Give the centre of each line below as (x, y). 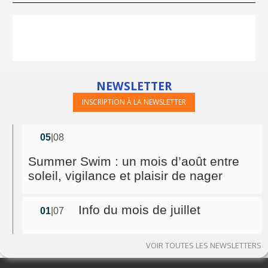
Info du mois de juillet (139, 209)
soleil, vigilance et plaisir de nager (125, 175)
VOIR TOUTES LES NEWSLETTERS (204, 245)
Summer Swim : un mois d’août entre (134, 161)
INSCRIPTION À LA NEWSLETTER (134, 102)
